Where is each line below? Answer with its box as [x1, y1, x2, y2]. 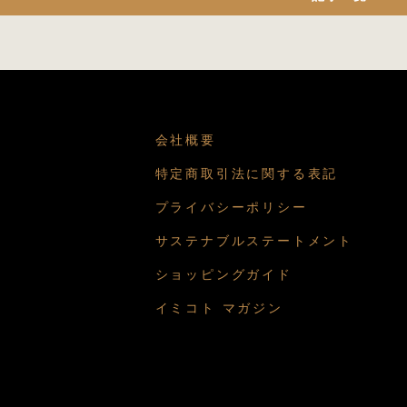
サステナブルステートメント [154, 233, 353, 248]
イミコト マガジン [154, 300, 283, 315]
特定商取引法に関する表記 [154, 165, 339, 181]
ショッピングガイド [154, 266, 293, 282]
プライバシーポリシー [154, 199, 308, 214]
